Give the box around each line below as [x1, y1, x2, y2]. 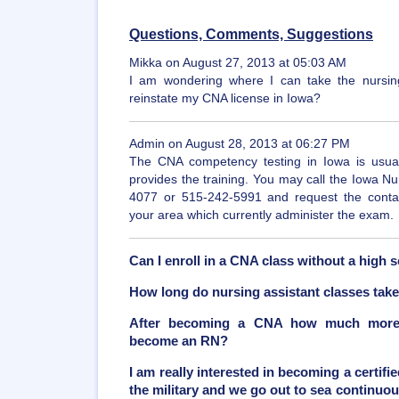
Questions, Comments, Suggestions [129, 26, 373, 42]
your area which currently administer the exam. [129, 208, 394, 222]
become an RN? [129, 333, 228, 348]
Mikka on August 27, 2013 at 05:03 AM [129, 56, 346, 69]
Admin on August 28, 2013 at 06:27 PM [129, 137, 350, 151]
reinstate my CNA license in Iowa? [129, 92, 321, 105]
